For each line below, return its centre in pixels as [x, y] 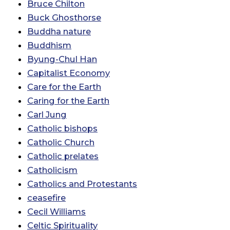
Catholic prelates [63, 156]
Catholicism [52, 170]
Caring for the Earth [68, 101]
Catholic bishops [62, 129]
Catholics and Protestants [82, 184]
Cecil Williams [56, 212]
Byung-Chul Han [62, 59]
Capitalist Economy [69, 73]
